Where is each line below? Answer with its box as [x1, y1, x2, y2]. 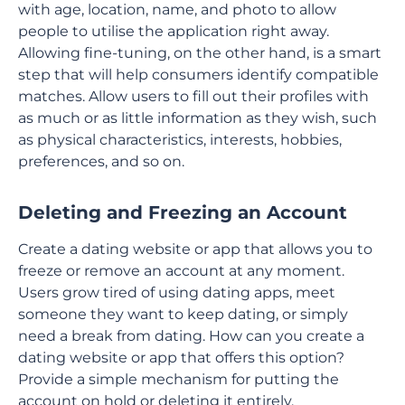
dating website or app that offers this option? [18, 349, 344, 366]
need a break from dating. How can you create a [18, 327, 364, 344]
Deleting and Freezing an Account [18, 202, 347, 223]
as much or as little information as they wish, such [18, 109, 377, 127]
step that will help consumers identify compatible [18, 66, 379, 83]
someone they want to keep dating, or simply [18, 306, 348, 323]
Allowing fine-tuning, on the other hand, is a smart [18, 44, 381, 61]
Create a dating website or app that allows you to [18, 240, 372, 258]
